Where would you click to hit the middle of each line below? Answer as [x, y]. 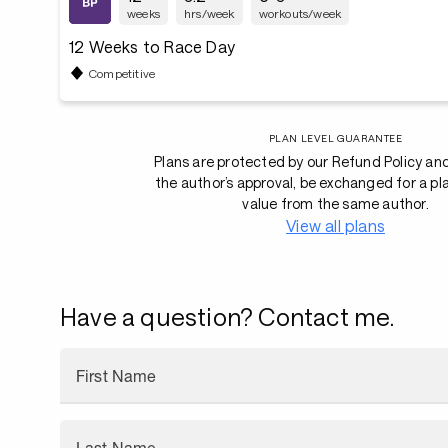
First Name [116, 376]
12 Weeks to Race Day [152, 46]
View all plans [335, 225]
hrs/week [209, 13]
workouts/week [300, 13]
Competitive [122, 72]
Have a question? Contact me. [227, 316]
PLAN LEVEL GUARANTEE [335, 138]
